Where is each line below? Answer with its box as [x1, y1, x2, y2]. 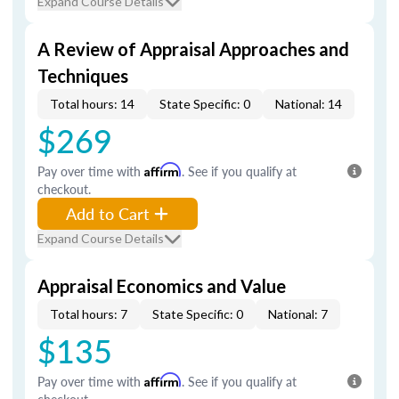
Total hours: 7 [50, 306, 127, 322]
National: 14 [275, 96, 342, 111]
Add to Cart [66, 202, 150, 224]
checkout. [37, 180, 91, 198]
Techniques [37, 65, 128, 86]
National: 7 [268, 306, 328, 322]
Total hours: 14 [50, 96, 134, 111]
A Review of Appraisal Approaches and [37, 38, 349, 60]
